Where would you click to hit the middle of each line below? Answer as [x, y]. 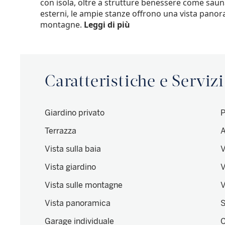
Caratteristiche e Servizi [134, 83]
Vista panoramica [78, 203]
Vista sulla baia [73, 149]
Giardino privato [75, 113]
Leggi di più [106, 25]
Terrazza [61, 131]
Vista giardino [70, 167]
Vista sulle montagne [84, 185]
